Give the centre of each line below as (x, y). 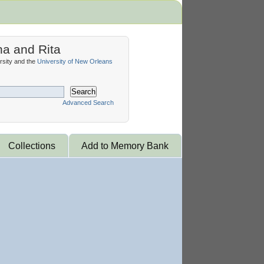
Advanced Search (88, 103)
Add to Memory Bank (125, 146)
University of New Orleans (75, 61)
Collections (32, 146)
